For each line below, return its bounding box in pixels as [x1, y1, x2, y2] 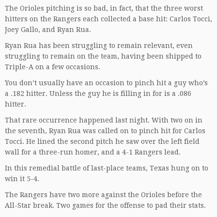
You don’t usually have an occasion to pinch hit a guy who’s [5, 78, 208, 87]
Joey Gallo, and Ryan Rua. [5, 25, 91, 33]
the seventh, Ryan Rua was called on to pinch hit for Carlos [5, 126, 205, 135]
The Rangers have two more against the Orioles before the [5, 190, 202, 199]
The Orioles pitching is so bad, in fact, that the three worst [5, 4, 203, 12]
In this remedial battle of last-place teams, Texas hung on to [5, 164, 208, 172]
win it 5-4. [5, 174, 39, 183]
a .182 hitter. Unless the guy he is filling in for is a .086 [5, 89, 191, 97]
